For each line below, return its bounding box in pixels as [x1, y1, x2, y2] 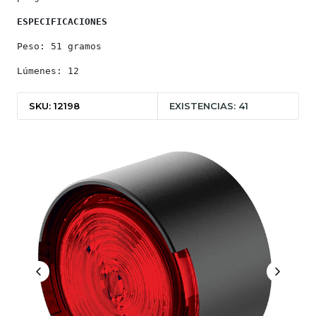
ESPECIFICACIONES [17, 16, 107, 27]
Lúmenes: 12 [17, 66, 79, 76]
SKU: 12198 [29, 99, 80, 111]
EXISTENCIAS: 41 [169, 99, 249, 111]
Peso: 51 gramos [17, 41, 102, 51]
